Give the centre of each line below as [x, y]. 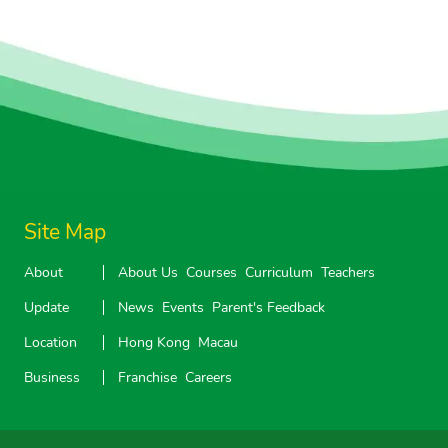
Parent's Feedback [269, 307]
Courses [212, 272]
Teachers [348, 272]
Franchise [148, 377]
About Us [148, 272]
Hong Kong [154, 342]
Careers [209, 377]
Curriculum [279, 272]
